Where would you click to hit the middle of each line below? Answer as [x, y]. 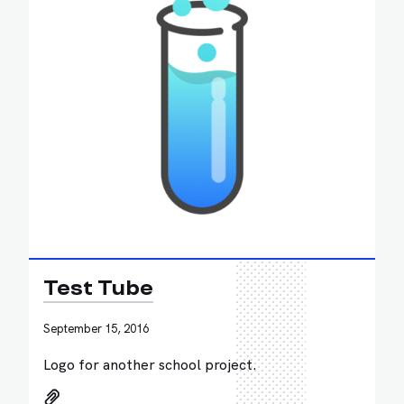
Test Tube [98, 288]
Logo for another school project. [150, 363]
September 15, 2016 [96, 328]
